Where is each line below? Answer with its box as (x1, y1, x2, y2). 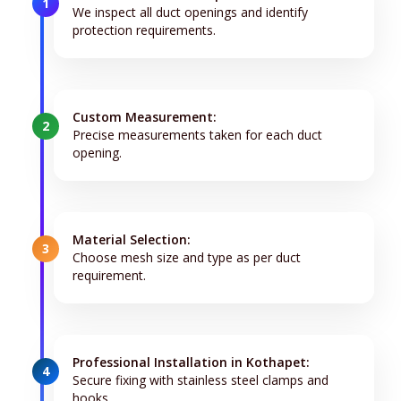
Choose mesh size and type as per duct (73, 248, 301, 266)
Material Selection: (73, 230, 191, 248)
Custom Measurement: (73, 107, 217, 125)
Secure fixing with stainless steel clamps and (73, 371, 328, 388)
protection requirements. (73, 21, 216, 38)
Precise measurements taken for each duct (73, 125, 322, 143)
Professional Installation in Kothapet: (73, 353, 310, 371)
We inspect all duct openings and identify (73, 3, 308, 21)
